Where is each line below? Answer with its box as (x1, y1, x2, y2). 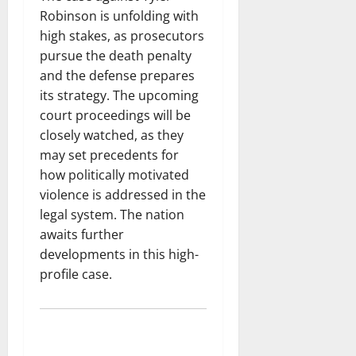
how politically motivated (40, 165, 189, 184)
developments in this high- (40, 245, 199, 263)
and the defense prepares (40, 66, 195, 84)
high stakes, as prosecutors (40, 26, 204, 44)
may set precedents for (40, 145, 179, 164)
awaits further (40, 225, 124, 243)
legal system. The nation (40, 205, 184, 223)
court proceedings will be (40, 106, 191, 124)
